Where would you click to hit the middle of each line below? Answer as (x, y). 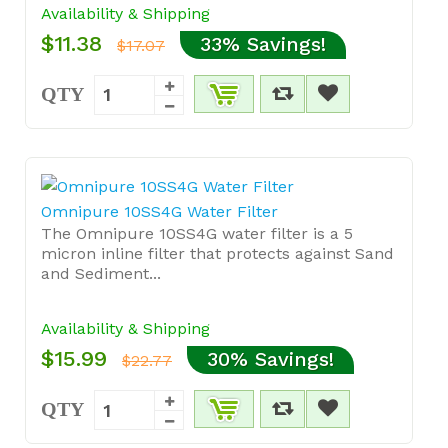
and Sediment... (101, 273)
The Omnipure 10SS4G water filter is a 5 (197, 233)
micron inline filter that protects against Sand (217, 253)
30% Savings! (270, 359)
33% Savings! (263, 43)
